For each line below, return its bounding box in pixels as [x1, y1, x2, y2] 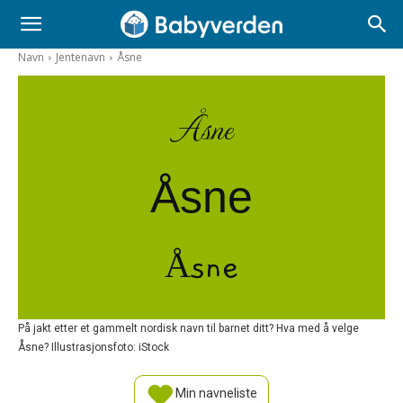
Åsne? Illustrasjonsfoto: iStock [18, 340, 169, 354]
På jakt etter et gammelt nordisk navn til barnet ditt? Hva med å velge [18, 321, 359, 335]
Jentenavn [56, 49, 105, 65]
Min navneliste [173, 386, 257, 401]
